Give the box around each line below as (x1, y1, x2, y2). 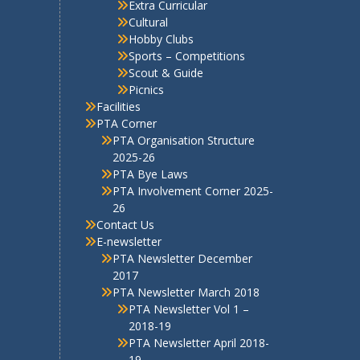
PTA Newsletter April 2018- (128, 314, 269, 330)
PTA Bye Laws (112, 145, 188, 162)
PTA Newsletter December (112, 230, 252, 246)
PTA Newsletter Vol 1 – (128, 280, 249, 297)
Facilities (96, 78, 141, 94)
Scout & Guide (128, 44, 203, 60)
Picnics (128, 61, 164, 77)
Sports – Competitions (128, 27, 245, 43)
